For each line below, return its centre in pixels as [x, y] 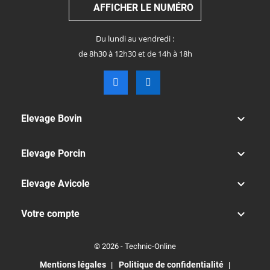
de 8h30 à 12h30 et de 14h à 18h [135, 54]
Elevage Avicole [55, 184]
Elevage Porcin [53, 154]
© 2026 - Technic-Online [135, 246]
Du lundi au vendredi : [135, 39]
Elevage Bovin [52, 118]
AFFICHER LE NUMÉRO [143, 8]
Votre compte [50, 214]
